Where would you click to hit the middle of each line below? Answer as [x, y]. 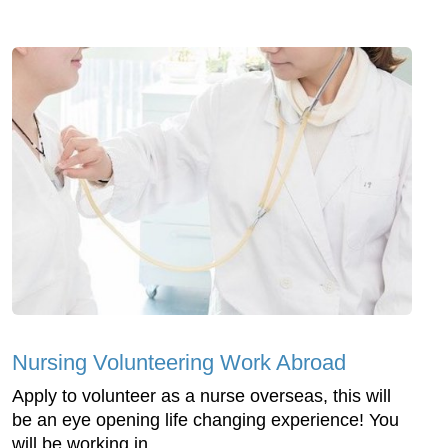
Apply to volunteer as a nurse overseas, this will [201, 395]
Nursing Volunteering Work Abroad [179, 362]
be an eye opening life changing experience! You [205, 419]
